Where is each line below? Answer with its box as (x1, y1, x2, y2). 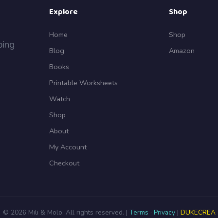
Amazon (169, 46, 195, 56)
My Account (49, 142, 87, 152)
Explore (49, 6, 78, 18)
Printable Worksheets (49, 78, 118, 88)
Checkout (49, 158, 79, 168)
